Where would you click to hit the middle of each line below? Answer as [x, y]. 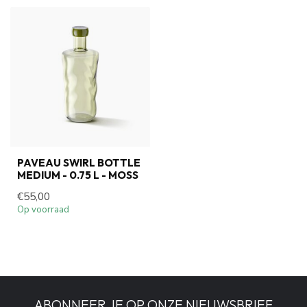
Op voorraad [43, 210]
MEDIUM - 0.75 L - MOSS [78, 175]
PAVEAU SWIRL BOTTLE [79, 163]
